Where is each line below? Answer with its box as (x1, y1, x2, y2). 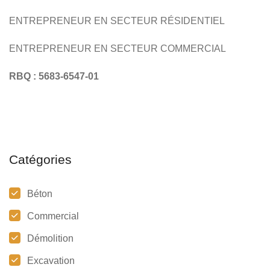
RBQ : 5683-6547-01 (9, 71, 99, 81)
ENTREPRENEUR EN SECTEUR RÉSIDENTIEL (9, 15, 225, 26)
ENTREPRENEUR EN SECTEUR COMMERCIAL (9, 43, 226, 54)
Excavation (27, 255, 75, 266)
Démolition (27, 233, 74, 243)
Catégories (9, 152, 72, 166)
